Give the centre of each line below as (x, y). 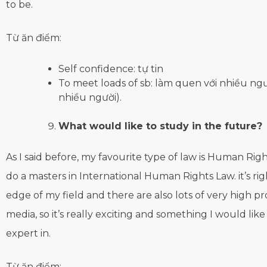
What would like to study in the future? (160, 126)
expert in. (28, 234)
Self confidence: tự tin (111, 69)
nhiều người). (90, 98)
